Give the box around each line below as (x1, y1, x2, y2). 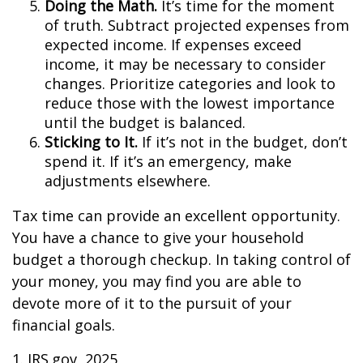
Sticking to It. (45, 132, 138, 152)
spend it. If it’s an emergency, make (45, 152, 292, 171)
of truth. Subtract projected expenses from (45, 15, 349, 35)
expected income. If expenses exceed (45, 35, 301, 54)
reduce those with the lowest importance (45, 93, 335, 113)
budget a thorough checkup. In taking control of (12, 250, 351, 269)
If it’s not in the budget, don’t (138, 132, 348, 152)
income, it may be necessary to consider (45, 54, 326, 74)
